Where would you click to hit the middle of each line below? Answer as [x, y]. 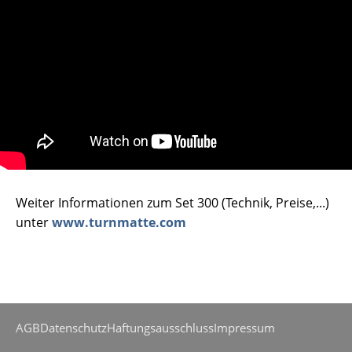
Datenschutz [73, 328]
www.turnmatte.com [119, 222]
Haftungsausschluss [160, 328]
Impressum [244, 328]
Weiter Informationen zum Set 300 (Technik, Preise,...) [172, 203]
